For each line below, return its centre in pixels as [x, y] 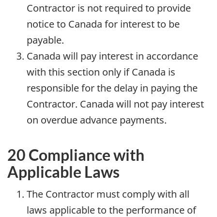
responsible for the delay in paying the [112, 88]
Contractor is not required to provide [109, 8]
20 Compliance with [76, 155]
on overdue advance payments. [97, 120]
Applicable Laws [63, 172]
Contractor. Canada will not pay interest [115, 104]
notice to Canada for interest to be [103, 24]
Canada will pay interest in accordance [112, 56]
